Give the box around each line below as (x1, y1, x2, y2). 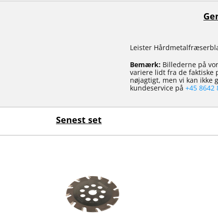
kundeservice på (129, 83, 185, 92)
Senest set (56, 114, 102, 126)
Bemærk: (129, 60, 161, 69)
